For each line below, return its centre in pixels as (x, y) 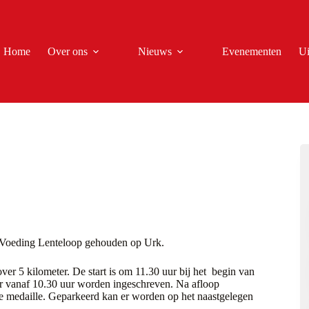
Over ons (68, 51)
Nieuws (155, 51)
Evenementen (252, 51)
